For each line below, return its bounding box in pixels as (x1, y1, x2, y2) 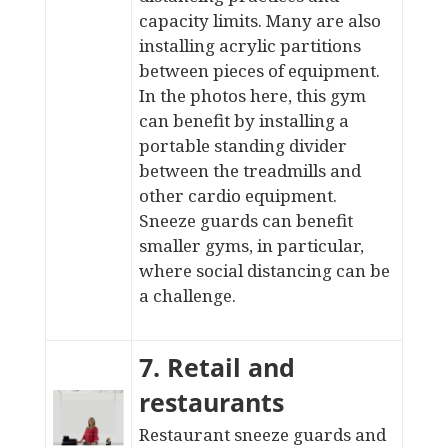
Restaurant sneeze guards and (138, 423, 386, 446)
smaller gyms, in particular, (138, 234, 364, 257)
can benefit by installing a (138, 109, 349, 132)
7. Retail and (138, 350, 295, 384)
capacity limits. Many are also (138, 9, 381, 32)
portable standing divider (138, 134, 347, 157)
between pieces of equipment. (138, 59, 380, 82)
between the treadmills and (138, 159, 361, 182)
